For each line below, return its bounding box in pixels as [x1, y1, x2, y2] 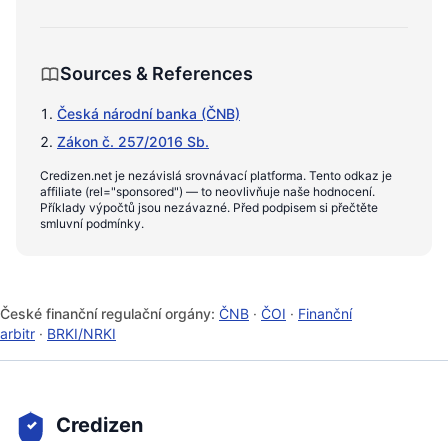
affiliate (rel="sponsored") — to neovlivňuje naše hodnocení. [40, 184, 375, 199]
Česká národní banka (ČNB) [57, 105, 240, 122]
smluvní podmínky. [40, 216, 144, 231]
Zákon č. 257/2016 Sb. [57, 133, 209, 150]
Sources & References [60, 63, 253, 84]
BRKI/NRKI [47, 325, 116, 342]
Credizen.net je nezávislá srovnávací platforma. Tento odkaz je [40, 168, 392, 183]
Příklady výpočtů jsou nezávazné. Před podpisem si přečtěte [40, 200, 378, 215]
